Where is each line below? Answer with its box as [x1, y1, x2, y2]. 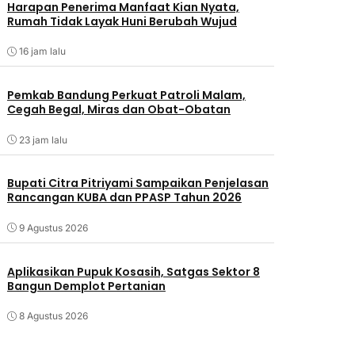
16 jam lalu [18, 45, 66, 58]
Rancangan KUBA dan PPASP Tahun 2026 [6, 189, 242, 206]
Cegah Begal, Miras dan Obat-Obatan [6, 101, 231, 118]
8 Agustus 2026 [18, 310, 88, 323]
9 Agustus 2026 [18, 221, 88, 234]
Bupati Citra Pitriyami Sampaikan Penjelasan [6, 175, 269, 192]
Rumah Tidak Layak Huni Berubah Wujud [6, 13, 237, 29]
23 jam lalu [18, 133, 67, 146]
